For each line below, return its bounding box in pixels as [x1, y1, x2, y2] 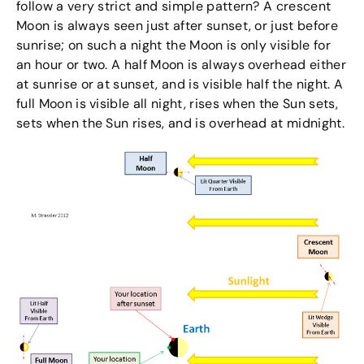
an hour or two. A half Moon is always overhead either [16, 55, 346, 73]
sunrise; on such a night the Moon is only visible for [16, 36, 331, 54]
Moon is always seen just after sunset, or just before [16, 16, 338, 34]
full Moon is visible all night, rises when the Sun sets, [16, 94, 338, 112]
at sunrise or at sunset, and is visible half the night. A [16, 75, 344, 93]
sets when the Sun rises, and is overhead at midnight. [16, 114, 344, 132]
